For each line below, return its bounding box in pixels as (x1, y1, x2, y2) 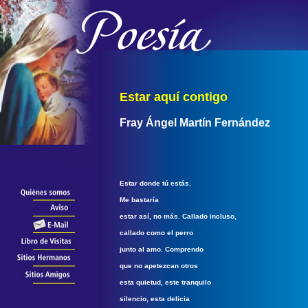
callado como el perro (120, 229, 193, 236)
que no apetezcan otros (120, 262, 198, 269)
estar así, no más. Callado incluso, (120, 212, 236, 220)
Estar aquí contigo (120, 90, 231, 104)
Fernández (212, 117, 270, 129)
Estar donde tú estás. (120, 179, 191, 187)
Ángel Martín (146, 117, 212, 129)
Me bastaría (120, 196, 159, 203)
